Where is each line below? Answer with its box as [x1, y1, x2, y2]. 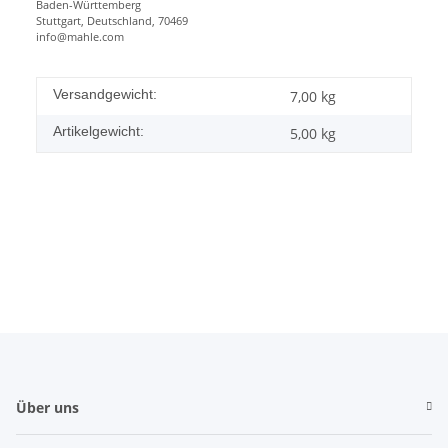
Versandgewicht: [53, 85, 157, 102]
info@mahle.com [36, 28, 124, 44]
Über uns [16, 397, 79, 417]
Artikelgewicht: [53, 122, 144, 139]
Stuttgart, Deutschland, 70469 [36, 12, 188, 28]
